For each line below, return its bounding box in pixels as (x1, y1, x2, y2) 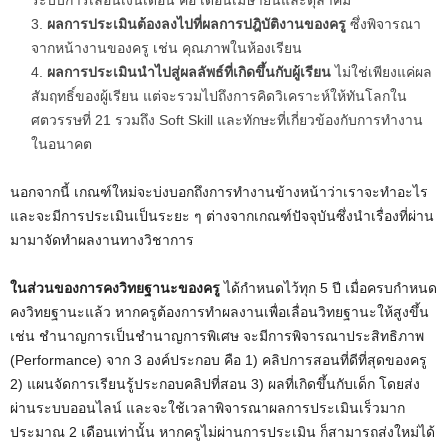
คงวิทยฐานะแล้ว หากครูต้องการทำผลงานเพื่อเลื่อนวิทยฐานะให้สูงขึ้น (10, 304, 429, 321)
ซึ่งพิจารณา (346, 16, 421, 33)
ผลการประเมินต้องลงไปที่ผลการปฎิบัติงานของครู (47, 16, 346, 33)
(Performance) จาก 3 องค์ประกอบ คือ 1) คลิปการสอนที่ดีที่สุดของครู (10, 352, 427, 369)
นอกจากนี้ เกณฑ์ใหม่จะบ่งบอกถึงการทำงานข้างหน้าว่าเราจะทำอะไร (10, 184, 428, 201)
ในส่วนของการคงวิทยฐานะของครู (10, 280, 220, 297)
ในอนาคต (31, 136, 92, 153)
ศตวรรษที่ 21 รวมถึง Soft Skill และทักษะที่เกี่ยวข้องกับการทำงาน (31, 112, 423, 129)
